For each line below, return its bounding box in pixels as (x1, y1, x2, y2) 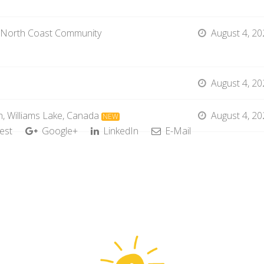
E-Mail (163, 124, 191, 137)
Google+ (39, 124, 78, 137)
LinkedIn (101, 124, 138, 137)
